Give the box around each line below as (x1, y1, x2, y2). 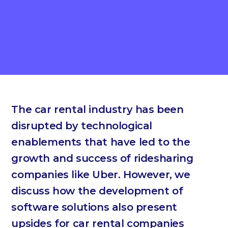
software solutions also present (11, 201, 177, 213)
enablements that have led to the (11, 136, 190, 148)
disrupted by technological (11, 120, 152, 132)
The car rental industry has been (11, 103, 184, 116)
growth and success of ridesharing (11, 152, 193, 164)
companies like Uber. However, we (11, 168, 190, 181)
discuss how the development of (11, 185, 183, 197)
